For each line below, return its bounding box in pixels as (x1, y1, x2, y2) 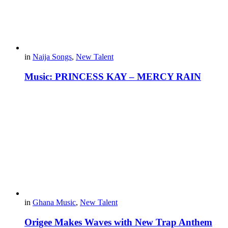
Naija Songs (33, 52, 72, 61)
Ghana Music (33, 198, 76, 207)
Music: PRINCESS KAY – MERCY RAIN (24, 71, 201, 82)
